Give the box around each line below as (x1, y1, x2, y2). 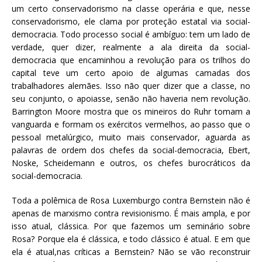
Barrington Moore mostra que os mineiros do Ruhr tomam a (12, 105, 250, 117)
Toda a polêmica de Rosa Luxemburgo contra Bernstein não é (12, 194, 250, 206)
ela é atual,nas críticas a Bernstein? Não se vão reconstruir (12, 246, 250, 257)
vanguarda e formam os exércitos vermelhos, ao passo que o (12, 118, 250, 130)
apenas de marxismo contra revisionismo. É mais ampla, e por (12, 207, 250, 219)
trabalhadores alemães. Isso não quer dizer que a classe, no (12, 80, 250, 91)
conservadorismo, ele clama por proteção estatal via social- (12, 15, 250, 27)
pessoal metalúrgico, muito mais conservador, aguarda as (12, 131, 250, 143)
